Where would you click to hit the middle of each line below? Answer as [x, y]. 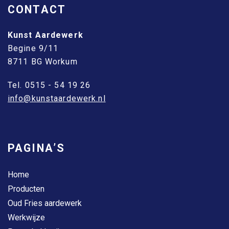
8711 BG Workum [43, 62]
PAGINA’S [37, 148]
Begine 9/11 [33, 49]
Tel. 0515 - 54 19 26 [49, 85]
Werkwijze [26, 218]
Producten [26, 189]
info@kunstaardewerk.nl [57, 99]
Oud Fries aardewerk [45, 203]
